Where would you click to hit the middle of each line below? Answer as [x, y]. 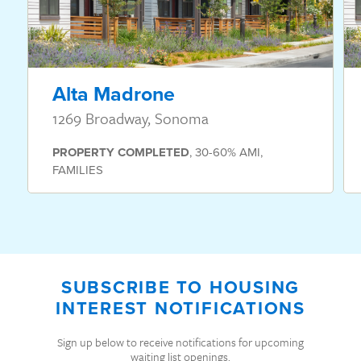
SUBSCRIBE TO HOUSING [180, 288]
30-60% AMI [228, 152]
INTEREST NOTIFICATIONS [180, 309]
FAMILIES [78, 170]
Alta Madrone [114, 94]
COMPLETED [154, 153]
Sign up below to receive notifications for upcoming [180, 342]
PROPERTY [83, 153]
